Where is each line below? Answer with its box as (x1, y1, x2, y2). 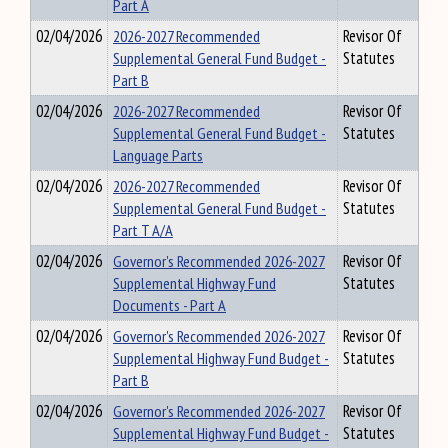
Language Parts (113, 144, 203, 166)
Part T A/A (113, 219, 173, 241)
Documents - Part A (113, 294, 226, 316)
